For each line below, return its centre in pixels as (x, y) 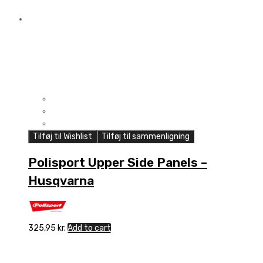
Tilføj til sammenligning (146, 136)
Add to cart (89, 228)
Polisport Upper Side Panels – (118, 163)
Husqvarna (61, 181)
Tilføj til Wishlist (63, 136)
